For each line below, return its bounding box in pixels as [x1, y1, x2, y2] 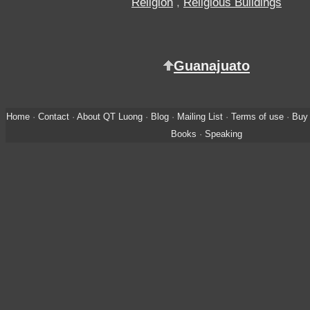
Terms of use [230, 111, 284, 122]
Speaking [205, 128, 242, 139]
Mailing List [176, 111, 223, 122]
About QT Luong [76, 111, 143, 122]
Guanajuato [174, 58, 250, 74]
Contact [37, 111, 69, 122]
